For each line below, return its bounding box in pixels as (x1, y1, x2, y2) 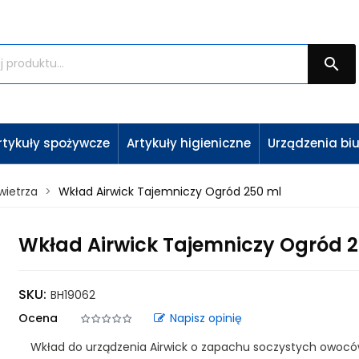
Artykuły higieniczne (127, 135, 251, 151)
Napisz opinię (170, 310, 243, 326)
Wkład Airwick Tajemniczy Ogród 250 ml (58, 184, 281, 200)
